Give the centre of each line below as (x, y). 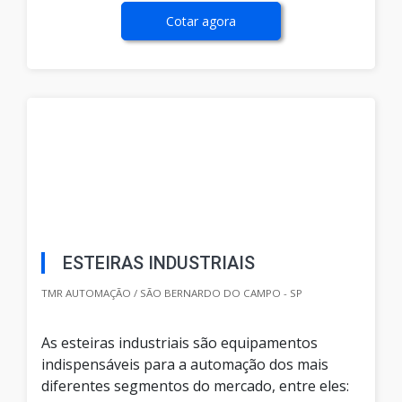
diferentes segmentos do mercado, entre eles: (195, 386)
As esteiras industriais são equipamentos (179, 343)
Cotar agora (201, 22)
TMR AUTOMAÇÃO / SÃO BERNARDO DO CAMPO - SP (172, 293)
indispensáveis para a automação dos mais (185, 365)
